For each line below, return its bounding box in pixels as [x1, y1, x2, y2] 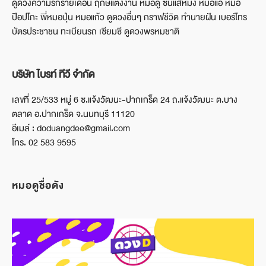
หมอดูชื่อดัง [12, 176, 64, 194]
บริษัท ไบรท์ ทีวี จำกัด [12, 65, 94, 83]
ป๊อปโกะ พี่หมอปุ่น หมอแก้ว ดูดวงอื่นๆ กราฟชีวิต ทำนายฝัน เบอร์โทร [12, 9, 247, 25]
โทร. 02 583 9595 [12, 135, 76, 150]
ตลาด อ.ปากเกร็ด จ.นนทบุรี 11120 [12, 106, 135, 122]
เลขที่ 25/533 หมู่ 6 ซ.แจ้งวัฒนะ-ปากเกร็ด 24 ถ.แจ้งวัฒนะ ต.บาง [12, 92, 237, 107]
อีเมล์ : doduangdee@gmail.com [12, 121, 130, 136]
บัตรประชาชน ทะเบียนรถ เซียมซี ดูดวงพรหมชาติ [12, 24, 179, 39]
